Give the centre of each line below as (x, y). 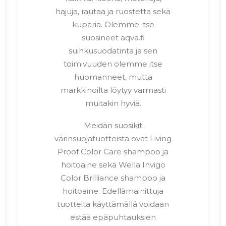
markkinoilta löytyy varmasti (113, 90)
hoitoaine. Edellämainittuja (113, 191)
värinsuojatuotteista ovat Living (113, 138)
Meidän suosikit (113, 125)
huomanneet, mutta (113, 77)
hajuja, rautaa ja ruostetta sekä (113, 11)
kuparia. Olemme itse (113, 24)
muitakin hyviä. (113, 103)
